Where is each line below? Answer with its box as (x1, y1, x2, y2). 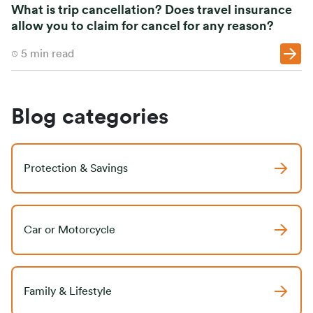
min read (27, 48, 74, 60)
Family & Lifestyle (24, 286, 112, 298)
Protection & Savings (24, 163, 128, 175)
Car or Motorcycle (24, 224, 115, 236)
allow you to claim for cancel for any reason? (11, 19, 274, 32)
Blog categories (11, 106, 168, 129)
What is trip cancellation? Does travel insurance (11, 3, 292, 16)
